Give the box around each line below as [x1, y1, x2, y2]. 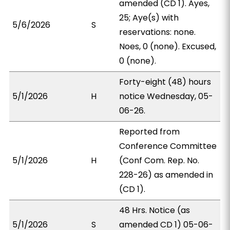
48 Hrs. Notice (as [119, 204, 190, 216]
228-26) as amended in [119, 169, 214, 181]
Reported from [119, 126, 180, 138]
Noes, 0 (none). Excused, [119, 41, 217, 52]
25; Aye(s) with [119, 12, 179, 24]
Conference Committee [119, 140, 217, 152]
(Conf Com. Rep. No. [119, 155, 200, 166]
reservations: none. [119, 26, 196, 38]
